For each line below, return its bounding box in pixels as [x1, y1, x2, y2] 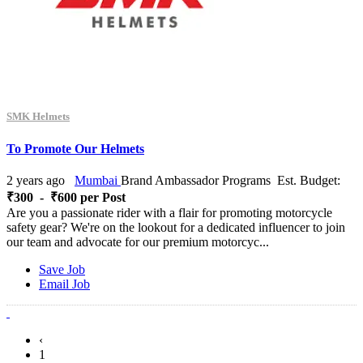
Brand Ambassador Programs [121, 173, 271, 187]
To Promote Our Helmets [6, 141, 144, 156]
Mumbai [75, 173, 121, 187]
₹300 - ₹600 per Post [6, 190, 126, 204]
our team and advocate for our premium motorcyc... [6, 234, 269, 249]
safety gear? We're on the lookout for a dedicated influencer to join [6, 220, 345, 234]
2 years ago [6, 173, 65, 187]
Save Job [39, 262, 85, 276]
